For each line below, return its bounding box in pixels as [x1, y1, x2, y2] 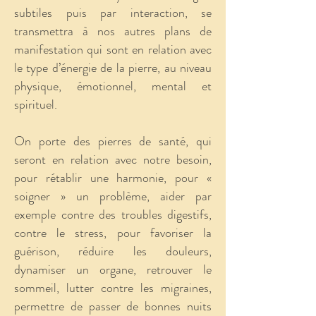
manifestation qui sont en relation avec [14, 39, 212, 59]
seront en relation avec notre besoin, [14, 150, 212, 169]
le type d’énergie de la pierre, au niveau [14, 58, 212, 77]
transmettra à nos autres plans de [14, 21, 212, 40]
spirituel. [14, 95, 57, 114]
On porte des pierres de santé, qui [14, 131, 212, 150]
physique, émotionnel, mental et [14, 76, 212, 95]
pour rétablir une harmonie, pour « [14, 168, 212, 187]
